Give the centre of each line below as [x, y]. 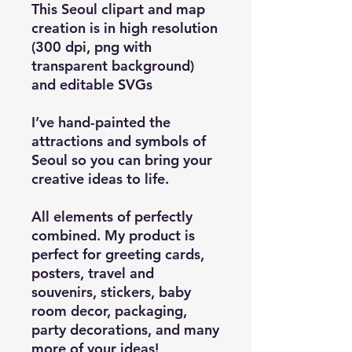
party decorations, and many [125, 329]
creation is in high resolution [125, 27]
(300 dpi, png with [92, 46]
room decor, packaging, [109, 310]
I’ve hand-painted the [101, 122]
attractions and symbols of [119, 141]
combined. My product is [113, 235]
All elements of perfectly [112, 216]
